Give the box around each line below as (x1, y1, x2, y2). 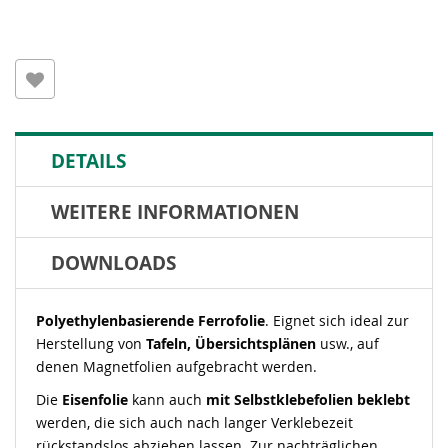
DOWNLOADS (51, 250, 176, 276)
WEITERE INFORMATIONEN (51, 199, 299, 225)
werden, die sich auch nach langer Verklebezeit (36, 413, 353, 432)
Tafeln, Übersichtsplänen (146, 334, 316, 353)
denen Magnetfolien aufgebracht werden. (36, 357, 317, 376)
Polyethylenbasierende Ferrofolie (36, 311, 265, 330)
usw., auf (316, 334, 379, 353)
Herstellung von (36, 334, 146, 353)
